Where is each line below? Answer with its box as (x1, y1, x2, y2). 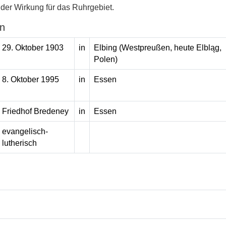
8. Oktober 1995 (2, 75, 59, 84)
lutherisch (2, 138, 37, 147)
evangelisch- (2, 127, 48, 136)
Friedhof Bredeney (2, 106, 69, 116)
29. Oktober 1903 (2, 43, 64, 52)
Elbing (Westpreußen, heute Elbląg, (93, 43, 221, 52)
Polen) (93, 54, 118, 64)
